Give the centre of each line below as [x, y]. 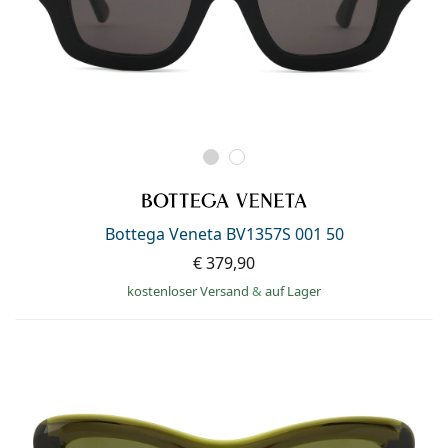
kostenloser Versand [189, 290]
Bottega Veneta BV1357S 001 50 [224, 233]
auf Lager [293, 290]
